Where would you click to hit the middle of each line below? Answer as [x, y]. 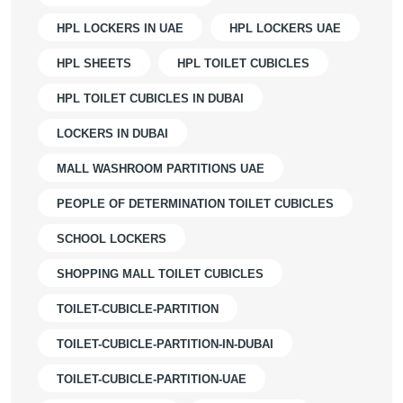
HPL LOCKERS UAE [285, 28]
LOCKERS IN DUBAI [112, 134]
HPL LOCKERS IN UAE [120, 28]
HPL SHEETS [94, 63]
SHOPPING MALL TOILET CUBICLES [160, 274]
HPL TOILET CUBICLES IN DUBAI [150, 99]
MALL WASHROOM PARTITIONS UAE [161, 169]
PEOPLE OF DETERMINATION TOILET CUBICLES [195, 204]
